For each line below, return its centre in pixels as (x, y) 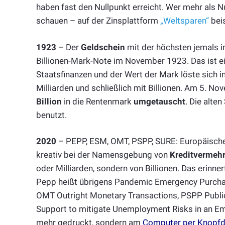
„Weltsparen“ (185, 21)
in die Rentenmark (98, 101)
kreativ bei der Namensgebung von (103, 155)
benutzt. (51, 115)
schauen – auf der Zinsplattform (98, 21)
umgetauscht (159, 101)
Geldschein (103, 47)
